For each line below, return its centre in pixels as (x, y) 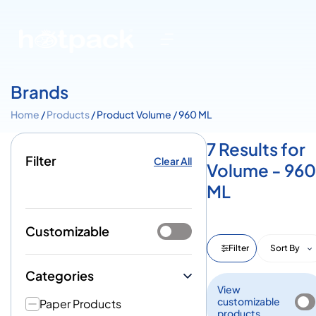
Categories (60, 275)
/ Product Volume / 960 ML (151, 114)
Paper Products (80, 304)
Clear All (173, 160)
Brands (39, 92)
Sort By (286, 248)
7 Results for (256, 149)
